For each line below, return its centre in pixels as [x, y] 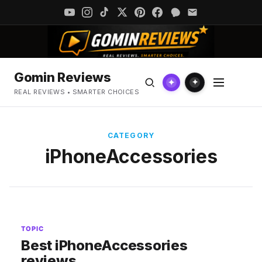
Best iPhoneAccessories [104, 245]
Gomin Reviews [63, 77]
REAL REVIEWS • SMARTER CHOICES [77, 92]
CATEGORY [131, 135]
